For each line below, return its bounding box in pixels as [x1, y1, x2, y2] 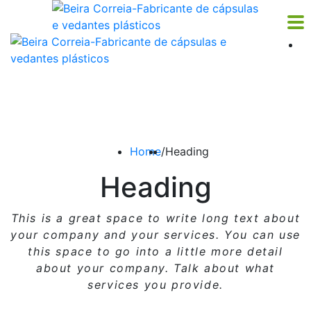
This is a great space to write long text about [10, 211, 301, 225]
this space [28, 244, 93, 258]
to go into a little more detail [92, 244, 283, 258]
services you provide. [87, 278, 224, 292]
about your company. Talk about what [35, 261, 275, 275]
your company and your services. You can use [10, 228, 301, 242]
